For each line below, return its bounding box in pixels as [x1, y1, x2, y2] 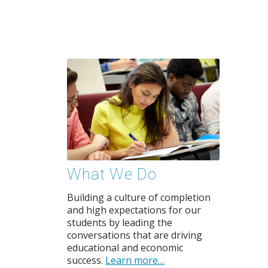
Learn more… [105, 253, 165, 267]
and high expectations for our [67, 203, 202, 217]
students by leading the [67, 215, 173, 229]
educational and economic [67, 240, 184, 254]
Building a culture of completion [67, 190, 211, 204]
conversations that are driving [67, 228, 203, 242]
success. [67, 253, 106, 267]
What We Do [67, 163, 157, 187]
